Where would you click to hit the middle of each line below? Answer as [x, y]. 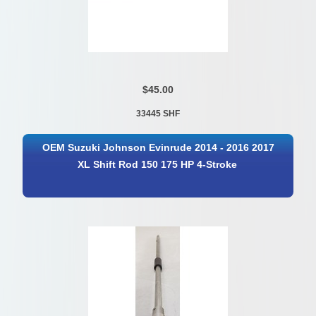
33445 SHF [158, 114]
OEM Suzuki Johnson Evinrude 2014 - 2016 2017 [159, 147]
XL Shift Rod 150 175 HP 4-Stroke [157, 164]
